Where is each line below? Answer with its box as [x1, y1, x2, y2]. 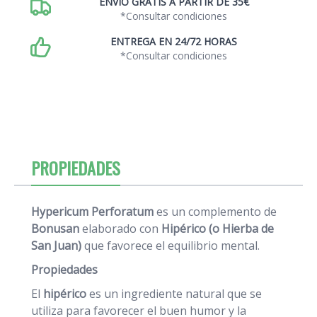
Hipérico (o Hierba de [161, 220, 274, 236]
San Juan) [31, 237, 81, 253]
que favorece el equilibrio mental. [81, 237, 260, 253]
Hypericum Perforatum [31, 203, 154, 219]
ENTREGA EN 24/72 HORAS [110, 34, 237, 48]
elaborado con [79, 220, 161, 236]
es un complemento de [154, 203, 277, 219]
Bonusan [31, 220, 79, 236]
